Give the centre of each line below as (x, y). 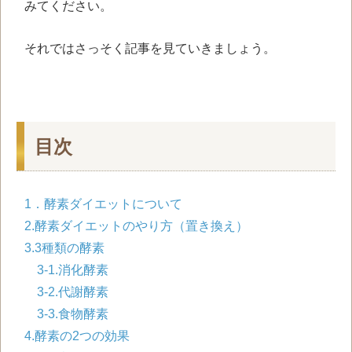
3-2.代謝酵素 (73, 292)
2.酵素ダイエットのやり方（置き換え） (136, 226)
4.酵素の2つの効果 (77, 336)
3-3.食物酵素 (73, 314)
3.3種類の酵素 (64, 248)
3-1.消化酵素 (73, 270)
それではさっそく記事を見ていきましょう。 (150, 49)
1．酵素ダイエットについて (103, 204)
